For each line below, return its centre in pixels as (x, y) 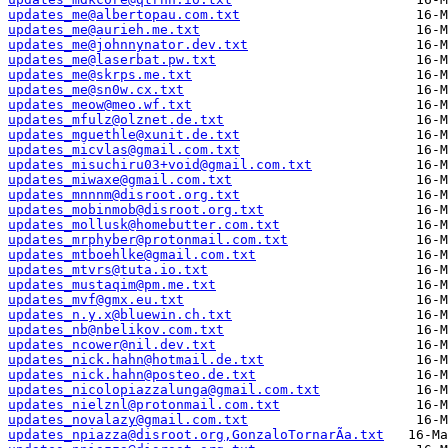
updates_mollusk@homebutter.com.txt (144, 225)
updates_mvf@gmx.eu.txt (96, 300)
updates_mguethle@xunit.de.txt (124, 135)
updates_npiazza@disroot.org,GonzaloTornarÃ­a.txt (196, 435)
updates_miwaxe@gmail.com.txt (120, 180)
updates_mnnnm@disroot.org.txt (124, 195)
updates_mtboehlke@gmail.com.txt (132, 255)
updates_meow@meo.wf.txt (100, 105)
